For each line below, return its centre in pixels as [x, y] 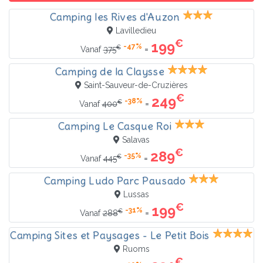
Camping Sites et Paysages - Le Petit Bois [110, 236]
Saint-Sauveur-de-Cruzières [136, 85]
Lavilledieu [136, 31]
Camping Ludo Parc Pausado [115, 181]
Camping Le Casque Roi [115, 127]
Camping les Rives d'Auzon [115, 17]
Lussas [136, 195]
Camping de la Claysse [110, 72]
